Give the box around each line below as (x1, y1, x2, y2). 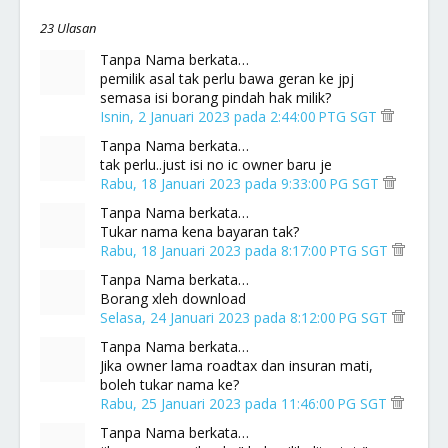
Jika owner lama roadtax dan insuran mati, (100, 356, 373, 375)
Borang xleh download (100, 289, 246, 308)
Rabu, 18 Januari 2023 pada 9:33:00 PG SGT (100, 174, 383, 193)
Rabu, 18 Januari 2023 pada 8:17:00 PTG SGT (100, 241, 392, 260)
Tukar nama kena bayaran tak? (100, 222, 299, 241)
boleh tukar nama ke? (100, 375, 239, 394)
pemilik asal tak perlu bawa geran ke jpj (100, 69, 354, 88)
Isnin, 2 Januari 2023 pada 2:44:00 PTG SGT (100, 107, 381, 126)
